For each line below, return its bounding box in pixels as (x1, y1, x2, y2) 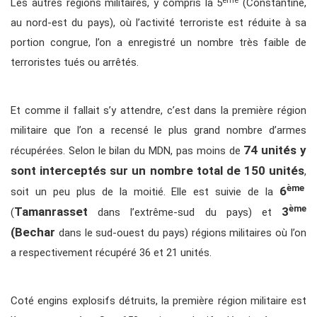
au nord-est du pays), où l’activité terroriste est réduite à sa (11, 16, 306, 30)
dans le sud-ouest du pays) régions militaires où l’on (55, 226, 306, 240)
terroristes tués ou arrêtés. (11, 56, 139, 69)
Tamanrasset (14, 204, 88, 219)
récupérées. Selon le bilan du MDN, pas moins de (11, 144, 244, 158)
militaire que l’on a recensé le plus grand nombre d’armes (11, 124, 306, 137)
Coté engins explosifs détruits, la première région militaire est (11, 294, 306, 308)
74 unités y (243, 143, 307, 158)
